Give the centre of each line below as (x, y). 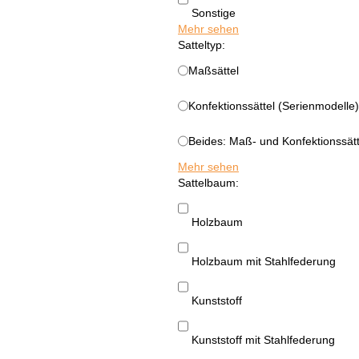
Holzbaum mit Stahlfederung (264, 262)
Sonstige (214, 13)
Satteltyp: (202, 45)
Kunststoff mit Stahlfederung (263, 340)
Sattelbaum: (208, 183)
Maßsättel (214, 71)
